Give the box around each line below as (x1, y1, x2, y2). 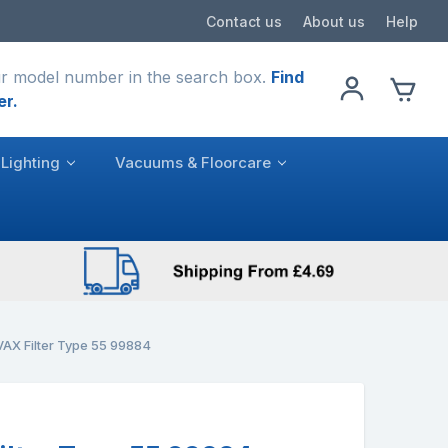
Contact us (206, 12, 282, 30)
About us (303, 12, 365, 30)
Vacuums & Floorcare (115, 152, 271, 172)
